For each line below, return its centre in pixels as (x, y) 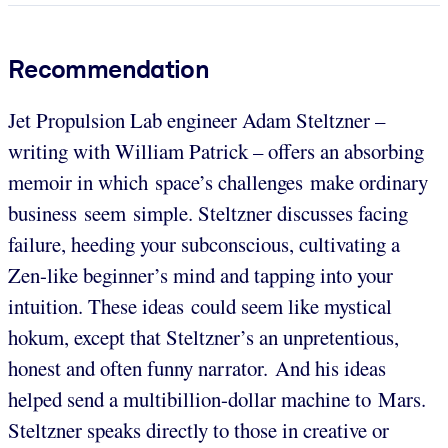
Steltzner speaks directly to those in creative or (198, 429)
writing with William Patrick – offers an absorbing (216, 150)
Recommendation (109, 68)
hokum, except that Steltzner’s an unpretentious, (203, 336)
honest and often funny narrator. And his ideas (197, 367)
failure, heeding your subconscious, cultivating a (204, 243)
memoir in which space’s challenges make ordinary (218, 181)
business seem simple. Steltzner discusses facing (208, 212)
